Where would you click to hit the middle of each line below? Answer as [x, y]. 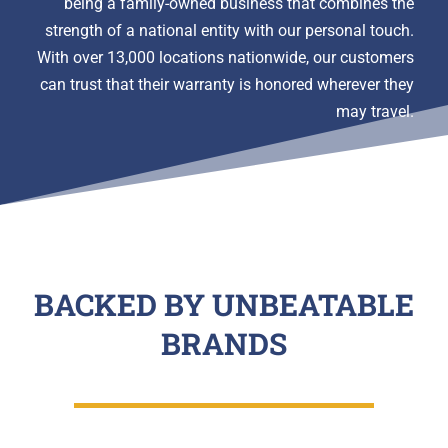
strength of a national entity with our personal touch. [230, 31]
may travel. [375, 112]
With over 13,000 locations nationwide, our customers [226, 58]
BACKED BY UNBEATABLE [223, 305]
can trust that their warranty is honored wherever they [227, 85]
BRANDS [223, 344]
